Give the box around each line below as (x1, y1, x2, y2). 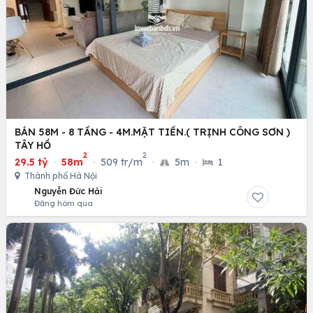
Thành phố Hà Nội (22, 170, 97, 182)
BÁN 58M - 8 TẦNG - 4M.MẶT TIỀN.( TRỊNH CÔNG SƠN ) (15, 126, 290, 139)
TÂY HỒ (15, 139, 51, 152)
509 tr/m (101, 156, 143, 169)
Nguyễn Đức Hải (34, 186, 103, 197)
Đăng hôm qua (34, 198, 93, 209)
